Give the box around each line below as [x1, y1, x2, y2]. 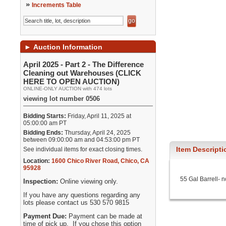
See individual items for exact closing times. [23, 146, 143, 153]
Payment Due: [23, 212, 69, 220]
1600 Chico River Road [51, 157, 118, 164]
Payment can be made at [69, 212, 143, 220]
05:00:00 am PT [23, 120, 67, 127]
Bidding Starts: [23, 112, 67, 120]
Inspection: [23, 178, 61, 185]
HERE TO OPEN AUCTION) [23, 77, 120, 86]
